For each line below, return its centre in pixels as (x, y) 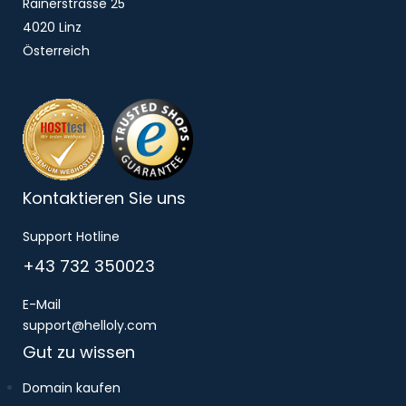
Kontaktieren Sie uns (104, 198)
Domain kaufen (72, 387)
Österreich (56, 50)
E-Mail (42, 304)
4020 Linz (52, 27)
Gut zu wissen (79, 352)
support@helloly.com (90, 325)
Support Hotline (71, 236)
